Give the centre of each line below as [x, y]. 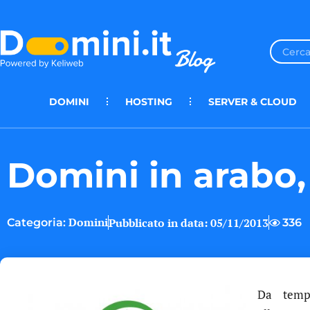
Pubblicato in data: [158, 222]
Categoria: [36, 223]
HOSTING [149, 101]
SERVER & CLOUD [253, 101]
